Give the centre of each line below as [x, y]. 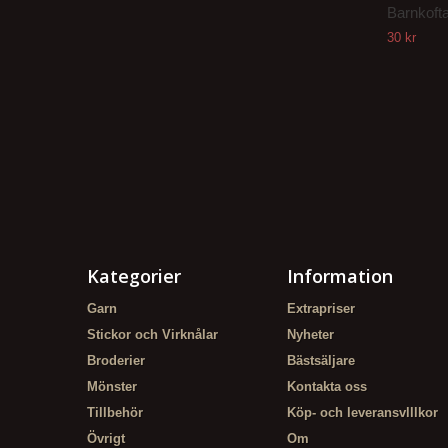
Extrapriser [321, 308]
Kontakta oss [327, 386]
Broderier [116, 360]
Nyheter [310, 334]
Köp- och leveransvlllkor [362, 412]
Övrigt [106, 438]
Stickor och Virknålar [152, 334]
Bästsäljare [321, 360]
